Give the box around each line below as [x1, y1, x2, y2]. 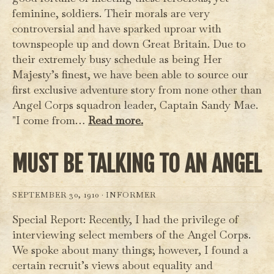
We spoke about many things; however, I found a [12, 242, 248, 257]
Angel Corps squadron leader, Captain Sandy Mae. [12, 97, 258, 112]
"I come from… [12, 113, 88, 127]
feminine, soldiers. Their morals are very [12, 6, 210, 20]
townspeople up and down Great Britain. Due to [12, 36, 246, 51]
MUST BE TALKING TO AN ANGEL [12, 150, 262, 178]
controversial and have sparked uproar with [12, 21, 221, 35]
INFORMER [106, 189, 156, 200]
